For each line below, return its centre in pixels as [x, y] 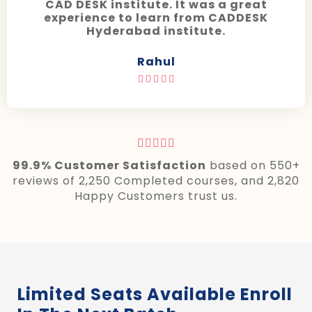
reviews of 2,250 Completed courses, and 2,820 [156, 181]
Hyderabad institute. [156, 31]
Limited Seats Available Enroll [155, 294]
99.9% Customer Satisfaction [109, 166]
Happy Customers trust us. [156, 196]
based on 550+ [253, 166]
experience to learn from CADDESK [156, 18]
